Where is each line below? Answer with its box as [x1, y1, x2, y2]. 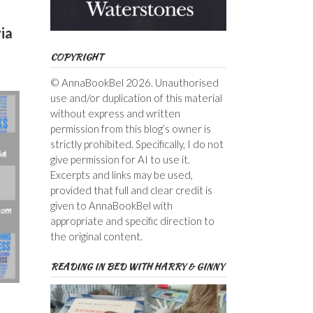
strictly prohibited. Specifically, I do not [50, 137, 224, 150]
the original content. [50, 229, 143, 242]
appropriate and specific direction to [50, 214, 214, 227]
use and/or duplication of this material [50, 91, 222, 104]
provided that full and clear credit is [50, 183, 212, 196]
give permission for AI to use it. [50, 152, 190, 166]
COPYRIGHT [50, 50, 103, 64]
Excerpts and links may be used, [50, 168, 193, 181]
